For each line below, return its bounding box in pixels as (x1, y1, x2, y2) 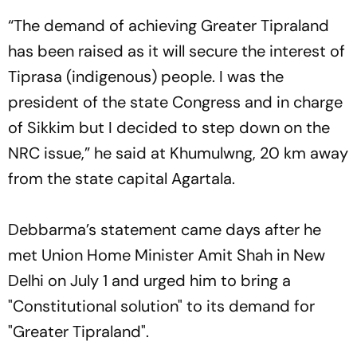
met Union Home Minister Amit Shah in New (8, 244, 325, 265)
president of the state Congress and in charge (8, 91, 343, 112)
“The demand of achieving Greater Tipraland (8, 14, 329, 36)
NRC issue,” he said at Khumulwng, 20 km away (8, 142, 348, 163)
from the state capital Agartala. (8, 167, 235, 189)
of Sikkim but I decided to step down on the (8, 116, 330, 138)
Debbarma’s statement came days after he (8, 218, 321, 240)
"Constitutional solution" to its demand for (8, 295, 315, 316)
